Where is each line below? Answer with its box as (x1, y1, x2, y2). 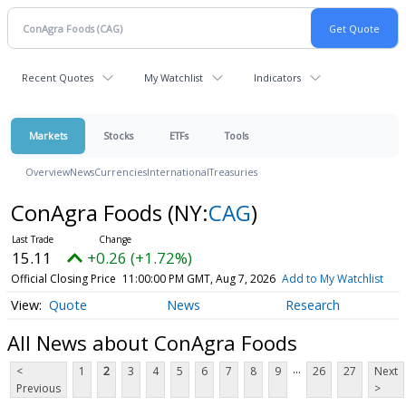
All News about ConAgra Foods (7, 328, 297, 356)
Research (285, 296, 340, 314)
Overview (25, 165, 70, 179)
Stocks (103, 129, 133, 142)
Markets (29, 129, 67, 142)
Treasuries (209, 165, 257, 179)
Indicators (254, 71, 301, 84)
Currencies (94, 165, 147, 179)
